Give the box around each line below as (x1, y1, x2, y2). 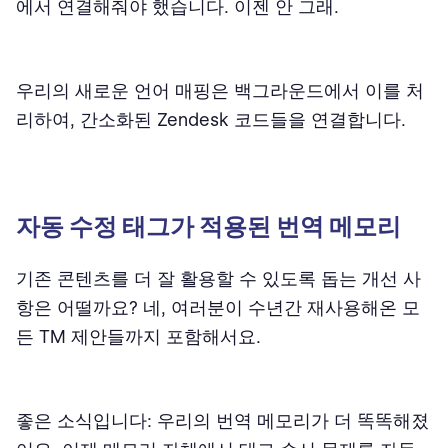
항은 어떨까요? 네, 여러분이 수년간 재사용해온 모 (16, 296, 420, 318)
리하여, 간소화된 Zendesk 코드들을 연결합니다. (16, 108, 411, 130)
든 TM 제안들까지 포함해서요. (16, 325, 261, 347)
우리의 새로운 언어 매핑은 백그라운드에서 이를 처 (16, 79, 424, 101)
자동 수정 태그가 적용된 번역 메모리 (16, 211, 406, 241)
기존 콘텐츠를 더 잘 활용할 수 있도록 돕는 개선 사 (16, 267, 421, 289)
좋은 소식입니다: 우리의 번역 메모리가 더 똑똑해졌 (16, 409, 429, 431)
